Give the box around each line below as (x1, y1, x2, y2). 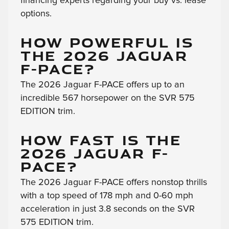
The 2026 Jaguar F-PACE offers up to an (20, 80, 185, 90)
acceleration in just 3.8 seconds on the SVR (20, 204, 195, 214)
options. (20, 9, 52, 19)
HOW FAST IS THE (20, 130, 182, 150)
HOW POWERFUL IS (20, 33, 194, 52)
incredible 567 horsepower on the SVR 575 (20, 94, 195, 103)
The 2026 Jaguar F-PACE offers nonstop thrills (20, 178, 208, 188)
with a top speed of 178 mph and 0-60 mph (20, 191, 194, 201)
